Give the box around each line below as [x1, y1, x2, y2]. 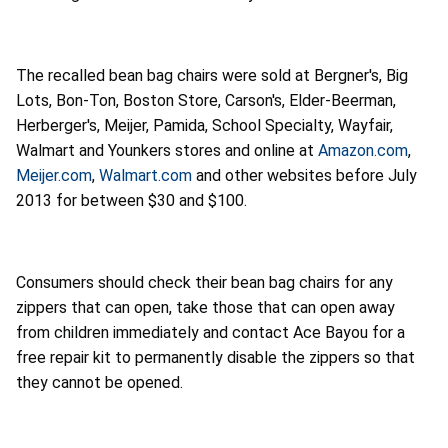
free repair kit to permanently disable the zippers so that [16, 348, 415, 368]
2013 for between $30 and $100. [16, 191, 247, 211]
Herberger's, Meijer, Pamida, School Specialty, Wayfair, [16, 116, 393, 136]
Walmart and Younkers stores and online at [16, 141, 318, 161]
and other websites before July [192, 166, 417, 186]
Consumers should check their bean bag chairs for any [16, 273, 393, 293]
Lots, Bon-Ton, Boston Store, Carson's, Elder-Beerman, [16, 91, 396, 111]
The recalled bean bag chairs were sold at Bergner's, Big [16, 66, 408, 86]
